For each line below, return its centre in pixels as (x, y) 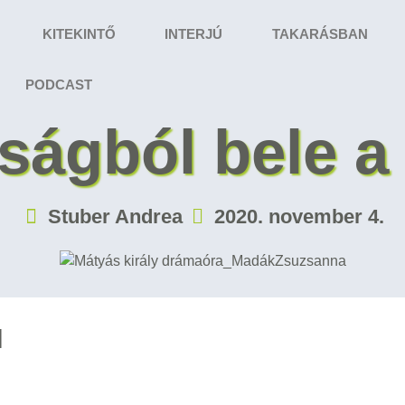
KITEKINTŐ (79, 34)
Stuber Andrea (115, 217)
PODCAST (59, 85)
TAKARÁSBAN (320, 34)
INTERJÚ (194, 34)
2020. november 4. (299, 217)
